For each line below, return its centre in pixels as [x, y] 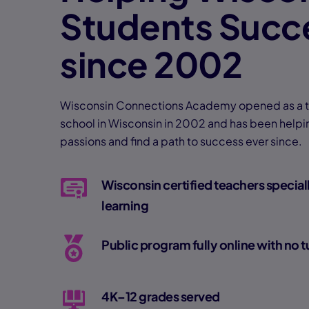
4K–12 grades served [161, 296]
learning [125, 205]
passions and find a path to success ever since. [181, 141]
